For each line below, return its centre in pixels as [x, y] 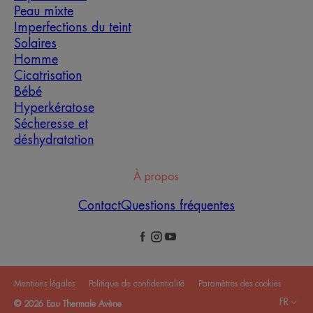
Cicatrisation [48, 76]
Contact [99, 206]
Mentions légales [44, 284]
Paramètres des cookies [240, 284]
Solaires [35, 44]
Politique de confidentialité [137, 284]
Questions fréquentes [177, 206]
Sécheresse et [51, 124]
